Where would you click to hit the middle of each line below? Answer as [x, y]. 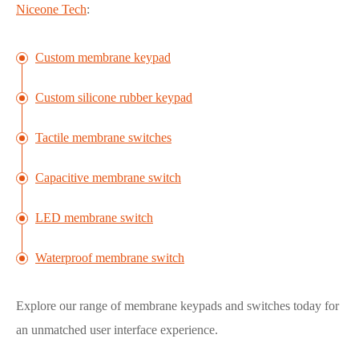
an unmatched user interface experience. [117, 329]
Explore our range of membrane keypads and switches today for [177, 305]
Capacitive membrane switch [108, 177]
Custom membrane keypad [103, 57]
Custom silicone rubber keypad [114, 97]
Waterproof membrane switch [110, 257]
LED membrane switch [94, 217]
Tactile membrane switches [103, 137]
